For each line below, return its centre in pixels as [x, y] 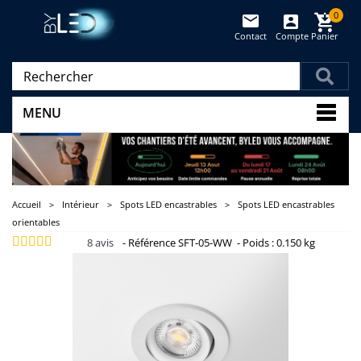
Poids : [258, 243]
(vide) [324, 51]
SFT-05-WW [205, 243]
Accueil [27, 205]
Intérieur [81, 205]
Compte [291, 36]
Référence [152, 243]
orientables [36, 222]
